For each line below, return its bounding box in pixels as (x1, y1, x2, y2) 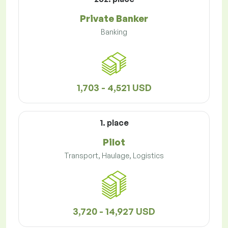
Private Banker (80, 13, 148, 24)
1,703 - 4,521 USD (76, 82, 152, 94)
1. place (99, 118, 129, 128)
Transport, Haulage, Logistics (64, 151, 164, 160)
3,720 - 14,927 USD (73, 206, 155, 217)
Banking (101, 27, 127, 37)
